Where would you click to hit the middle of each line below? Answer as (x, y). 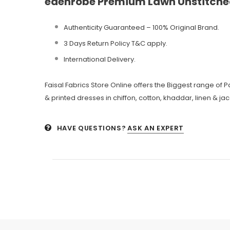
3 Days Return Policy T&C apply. (116, 43)
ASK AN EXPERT (156, 128)
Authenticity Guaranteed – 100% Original (130, 27)
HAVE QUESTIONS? (91, 128)
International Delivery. (100, 59)
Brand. (208, 27)
